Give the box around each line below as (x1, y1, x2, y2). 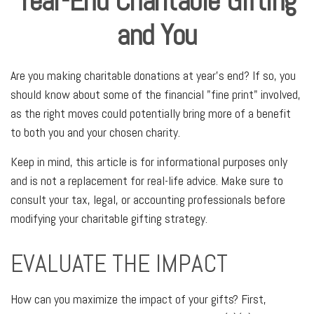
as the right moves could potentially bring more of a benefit (11, 105, 291, 121)
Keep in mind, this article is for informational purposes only (11, 153, 287, 170)
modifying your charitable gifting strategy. (11, 210, 207, 226)
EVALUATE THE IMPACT (11, 247, 228, 280)
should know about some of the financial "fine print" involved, (11, 86, 301, 102)
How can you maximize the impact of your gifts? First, (11, 291, 266, 307)
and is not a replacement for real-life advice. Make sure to (11, 172, 283, 189)
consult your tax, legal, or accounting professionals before (11, 191, 285, 207)
